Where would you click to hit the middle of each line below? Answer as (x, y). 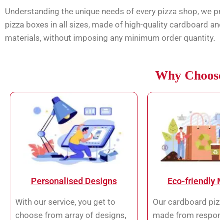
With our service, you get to (65, 202)
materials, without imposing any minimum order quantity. (111, 38)
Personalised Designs (74, 181)
